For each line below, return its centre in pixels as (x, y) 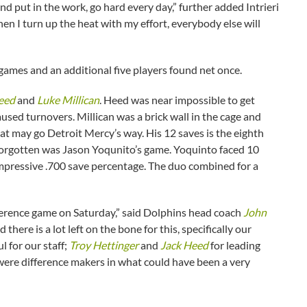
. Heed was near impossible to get (177, 100)
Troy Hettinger (104, 245)
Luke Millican (68, 100)
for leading (234, 245)
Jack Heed (184, 245)
